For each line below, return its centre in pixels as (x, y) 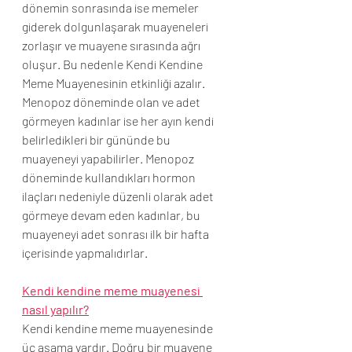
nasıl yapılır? (55, 309)
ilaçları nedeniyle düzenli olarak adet (119, 196)
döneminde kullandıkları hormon (110, 177)
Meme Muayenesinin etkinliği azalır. (114, 83)
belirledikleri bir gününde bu (97, 139)
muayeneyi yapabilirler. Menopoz (109, 158)
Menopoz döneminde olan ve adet (112, 102)
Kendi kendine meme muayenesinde (119, 328)
